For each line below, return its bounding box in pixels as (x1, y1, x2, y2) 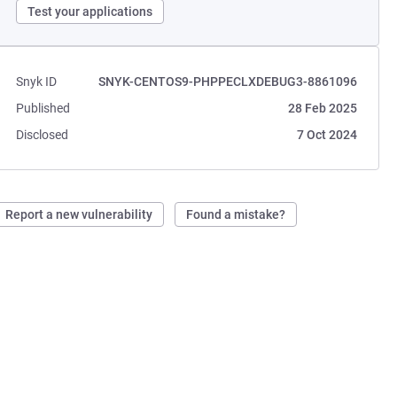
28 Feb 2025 (287, 101, 357, 115)
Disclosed (16, 128, 69, 142)
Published (16, 101, 71, 115)
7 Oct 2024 (296, 128, 357, 142)
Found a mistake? (186, 207, 286, 222)
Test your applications (27, 4, 153, 19)
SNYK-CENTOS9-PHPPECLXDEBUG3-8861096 (97, 74, 357, 89)
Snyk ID (16, 74, 58, 89)
